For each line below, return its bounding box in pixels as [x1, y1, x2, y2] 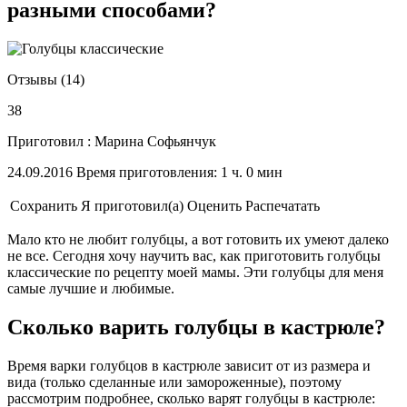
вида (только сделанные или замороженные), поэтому [7, 373, 342, 390]
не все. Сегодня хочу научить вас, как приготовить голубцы [7, 247, 381, 263]
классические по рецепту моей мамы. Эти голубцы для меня [7, 263, 383, 280]
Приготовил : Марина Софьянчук [7, 133, 216, 149]
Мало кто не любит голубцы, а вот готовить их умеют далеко [7, 231, 389, 247]
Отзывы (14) [7, 71, 84, 87]
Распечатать [245, 197, 320, 213]
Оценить [187, 197, 242, 213]
